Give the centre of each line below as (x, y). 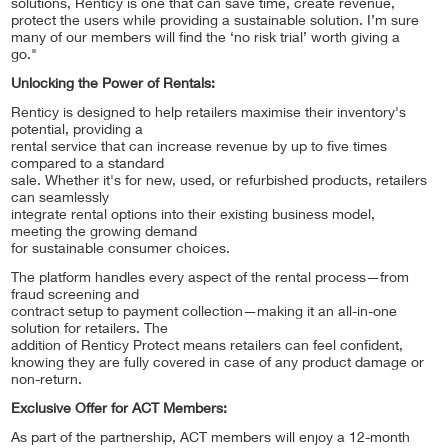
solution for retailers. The (89, 329)
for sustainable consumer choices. (120, 249)
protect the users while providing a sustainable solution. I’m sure (215, 21)
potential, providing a (77, 130)
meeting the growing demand (104, 232)
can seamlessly (60, 198)
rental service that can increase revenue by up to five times (199, 147)
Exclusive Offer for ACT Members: (119, 409)
